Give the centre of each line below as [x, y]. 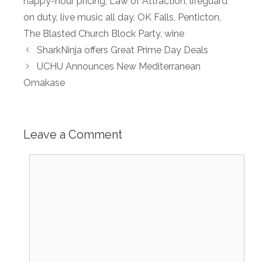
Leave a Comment [73, 134]
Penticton [199, 17]
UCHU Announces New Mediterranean [118, 66]
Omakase [44, 82]
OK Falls [156, 17]
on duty [40, 17]
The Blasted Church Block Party [92, 33]
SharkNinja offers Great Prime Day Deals [122, 50]
